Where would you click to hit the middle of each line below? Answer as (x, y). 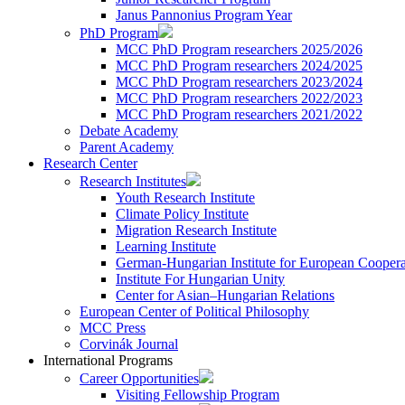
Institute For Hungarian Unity (200, 279)
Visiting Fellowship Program (198, 395)
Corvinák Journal (129, 344)
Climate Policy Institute (182, 214)
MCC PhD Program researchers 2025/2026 (239, 49)
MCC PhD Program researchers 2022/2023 (239, 98)
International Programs (108, 360)
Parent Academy (127, 147)
